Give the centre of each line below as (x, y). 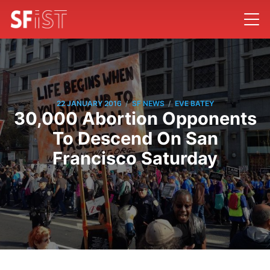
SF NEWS (148, 104)
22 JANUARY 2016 (89, 104)
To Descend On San (135, 138)
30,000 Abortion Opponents (135, 118)
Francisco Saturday (135, 158)
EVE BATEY (194, 104)
